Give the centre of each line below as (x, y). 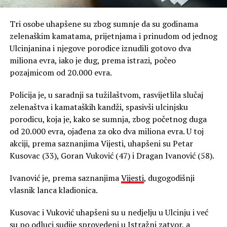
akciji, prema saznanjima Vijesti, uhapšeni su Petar (101, 143)
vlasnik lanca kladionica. (53, 190)
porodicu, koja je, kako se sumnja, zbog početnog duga (108, 119)
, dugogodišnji (169, 178)
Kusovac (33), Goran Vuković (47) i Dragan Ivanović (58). (112, 155)
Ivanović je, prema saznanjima (65, 178)
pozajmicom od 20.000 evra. (61, 72)
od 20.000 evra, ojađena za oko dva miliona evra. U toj (106, 131)
